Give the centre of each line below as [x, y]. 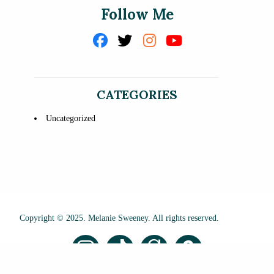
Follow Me [137, 14]
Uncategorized [71, 118]
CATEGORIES [137, 94]
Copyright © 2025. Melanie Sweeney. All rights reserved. [119, 218]
